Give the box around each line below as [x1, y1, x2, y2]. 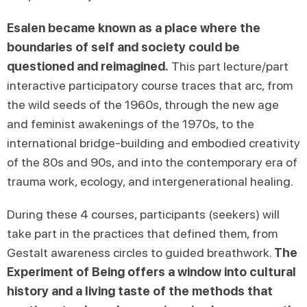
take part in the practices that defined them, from [7, 226, 278, 241]
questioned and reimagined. [7, 59, 169, 73]
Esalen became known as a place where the [7, 21, 260, 35]
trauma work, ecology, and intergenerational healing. [7, 174, 293, 188]
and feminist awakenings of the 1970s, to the [7, 116, 254, 131]
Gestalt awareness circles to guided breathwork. [7, 245, 274, 260]
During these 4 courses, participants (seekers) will [7, 207, 280, 221]
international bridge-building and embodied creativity [7, 136, 300, 150]
